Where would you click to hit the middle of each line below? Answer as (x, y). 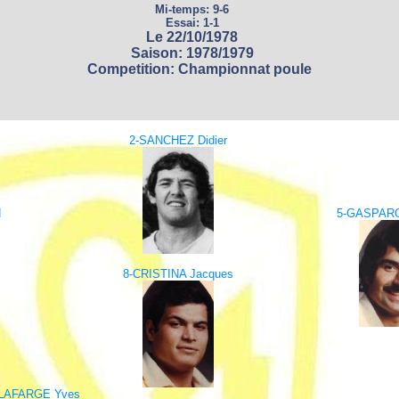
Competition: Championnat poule (199, 69)
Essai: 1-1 (192, 23)
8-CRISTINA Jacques (178, 274)
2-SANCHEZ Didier (178, 140)
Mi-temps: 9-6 (192, 9)
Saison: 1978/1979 (192, 53)
